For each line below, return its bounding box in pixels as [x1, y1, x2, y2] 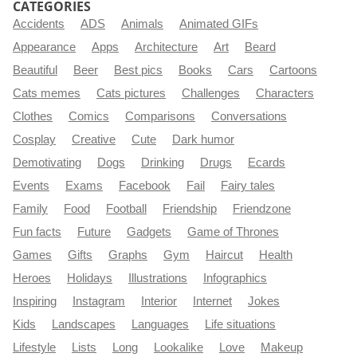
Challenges [182, 87, 240, 100]
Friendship [163, 202, 217, 216]
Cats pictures [96, 87, 166, 100]
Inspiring [13, 295, 57, 308]
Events [13, 179, 49, 193]
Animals [121, 18, 163, 31]
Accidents [13, 18, 65, 31]
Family [13, 202, 48, 216]
